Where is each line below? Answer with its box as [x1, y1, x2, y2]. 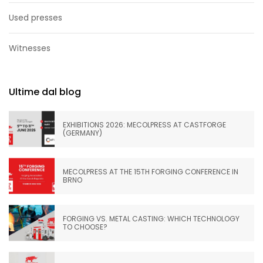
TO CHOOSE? [63, 221, 107, 232]
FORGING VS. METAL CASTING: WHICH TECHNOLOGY [63, 213, 240, 224]
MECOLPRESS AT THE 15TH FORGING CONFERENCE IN [63, 166, 238, 177]
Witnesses [9, 42, 50, 54]
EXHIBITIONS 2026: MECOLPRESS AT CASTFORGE [63, 119, 226, 130]
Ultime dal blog [9, 85, 81, 99]
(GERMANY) [63, 127, 102, 138]
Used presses [9, 11, 62, 23]
